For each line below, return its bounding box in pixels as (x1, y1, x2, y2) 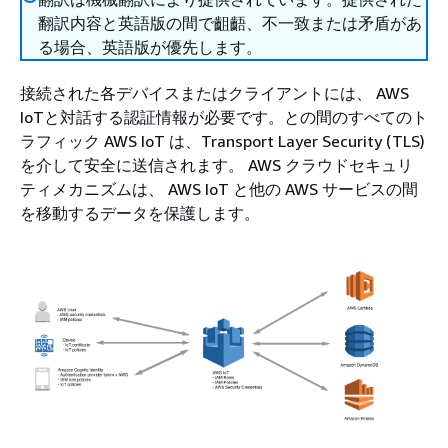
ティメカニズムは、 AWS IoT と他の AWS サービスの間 (20, 179, 418, 199)
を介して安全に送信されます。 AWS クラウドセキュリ (20, 155, 413, 175)
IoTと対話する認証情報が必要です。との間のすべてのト (20, 107, 428, 127)
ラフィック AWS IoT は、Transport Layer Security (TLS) (20, 131, 425, 151)
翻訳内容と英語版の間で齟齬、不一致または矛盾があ (38, 13, 422, 33)
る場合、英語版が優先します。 (38, 37, 262, 57)
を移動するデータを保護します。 (20, 203, 260, 223)
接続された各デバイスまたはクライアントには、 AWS (20, 83, 409, 103)
